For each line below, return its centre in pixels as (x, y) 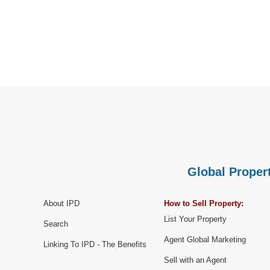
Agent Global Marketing (205, 240)
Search (56, 224)
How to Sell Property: (204, 204)
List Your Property (195, 219)
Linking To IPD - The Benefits (95, 245)
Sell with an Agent (195, 260)
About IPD (61, 204)
